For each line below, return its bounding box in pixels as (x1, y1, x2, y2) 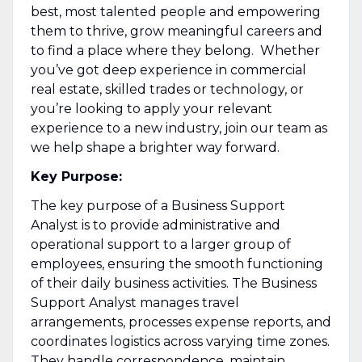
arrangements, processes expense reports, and (30, 314, 331, 330)
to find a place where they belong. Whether (30, 42, 320, 58)
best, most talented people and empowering (30, 3, 321, 19)
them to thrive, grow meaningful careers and (30, 23, 322, 39)
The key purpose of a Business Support (30, 197, 285, 213)
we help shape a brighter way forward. (30, 139, 280, 155)
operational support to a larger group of (30, 236, 291, 252)
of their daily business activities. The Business (30, 275, 317, 291)
